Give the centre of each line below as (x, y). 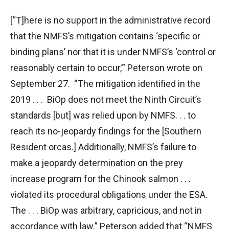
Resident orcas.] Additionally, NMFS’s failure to (103, 147)
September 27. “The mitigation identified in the (105, 83)
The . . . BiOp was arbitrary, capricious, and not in (106, 210)
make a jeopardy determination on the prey (97, 163)
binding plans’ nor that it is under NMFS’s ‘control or (113, 52)
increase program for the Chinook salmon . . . (100, 178)
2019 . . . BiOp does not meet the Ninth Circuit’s (106, 99)
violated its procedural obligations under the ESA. (109, 194)
